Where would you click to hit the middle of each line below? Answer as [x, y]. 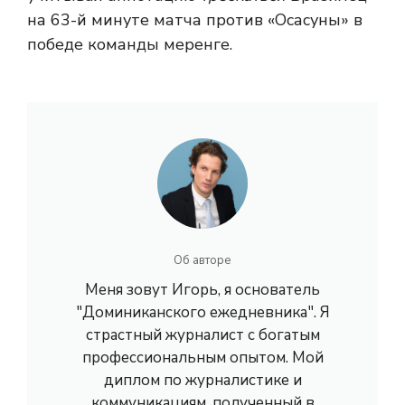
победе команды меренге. [130, 44]
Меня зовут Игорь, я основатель [202, 290]
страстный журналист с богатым [202, 335]
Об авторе [202, 260]
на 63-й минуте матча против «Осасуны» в [195, 20]
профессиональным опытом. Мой [202, 358]
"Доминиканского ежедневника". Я [202, 312]
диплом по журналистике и [202, 380]
